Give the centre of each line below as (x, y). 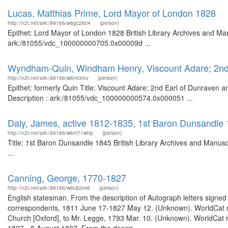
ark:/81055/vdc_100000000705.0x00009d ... (79, 43)
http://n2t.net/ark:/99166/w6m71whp (50, 133)
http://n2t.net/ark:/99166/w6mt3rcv (48, 78)
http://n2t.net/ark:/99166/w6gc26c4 (49, 23)
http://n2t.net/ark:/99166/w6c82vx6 (49, 188)
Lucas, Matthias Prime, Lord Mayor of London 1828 (112, 13)
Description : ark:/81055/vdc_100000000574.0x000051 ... (100, 98)
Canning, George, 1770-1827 (67, 178)
